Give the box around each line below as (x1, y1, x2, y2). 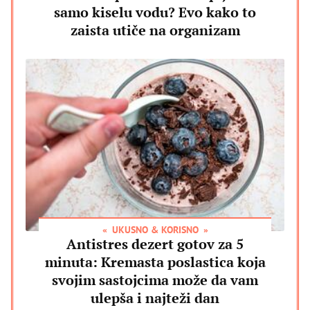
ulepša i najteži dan (91, 288, 219, 307)
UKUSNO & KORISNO (111, 223, 199, 236)
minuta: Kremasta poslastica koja (44, 252, 266, 271)
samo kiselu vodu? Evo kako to (54, 2, 256, 21)
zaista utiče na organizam (70, 20, 240, 39)
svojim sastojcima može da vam (52, 270, 258, 289)
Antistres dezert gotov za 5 (66, 234, 244, 253)
